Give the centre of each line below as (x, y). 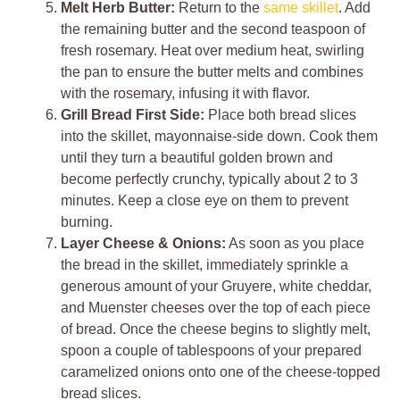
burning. (87, 222)
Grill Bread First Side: (133, 115)
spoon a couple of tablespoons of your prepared (211, 351)
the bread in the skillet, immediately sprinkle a (204, 265)
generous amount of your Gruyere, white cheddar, (216, 287)
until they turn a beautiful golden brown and (197, 158)
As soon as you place (295, 244)
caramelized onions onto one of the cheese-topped (221, 372)
